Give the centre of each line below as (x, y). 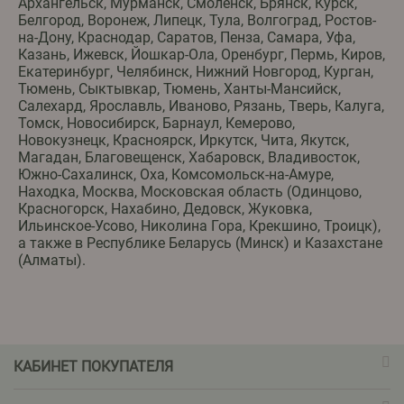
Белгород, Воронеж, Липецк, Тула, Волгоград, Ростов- (197, 21)
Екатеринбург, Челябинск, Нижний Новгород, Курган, (196, 72)
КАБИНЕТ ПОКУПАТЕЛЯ (93, 367)
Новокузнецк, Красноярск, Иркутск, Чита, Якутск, (184, 141)
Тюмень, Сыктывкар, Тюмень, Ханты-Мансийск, (179, 89)
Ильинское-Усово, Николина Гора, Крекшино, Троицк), (199, 226)
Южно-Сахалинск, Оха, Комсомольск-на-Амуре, (176, 175)
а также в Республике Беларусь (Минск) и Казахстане (200, 243)
